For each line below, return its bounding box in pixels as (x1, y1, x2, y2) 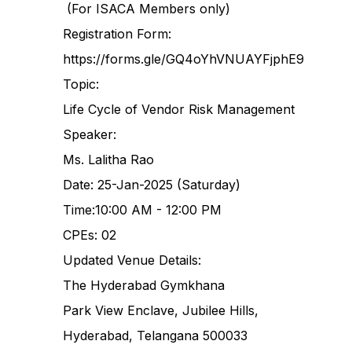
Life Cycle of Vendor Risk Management (63, 101, 295, 118)
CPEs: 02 (63, 227, 116, 244)
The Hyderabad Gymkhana (63, 277, 225, 294)
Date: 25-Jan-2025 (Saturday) (63, 177, 240, 193)
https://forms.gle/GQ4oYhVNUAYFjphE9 (63, 51, 304, 68)
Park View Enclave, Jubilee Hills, (63, 302, 258, 319)
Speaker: (63, 126, 116, 143)
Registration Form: (63, 26, 171, 42)
